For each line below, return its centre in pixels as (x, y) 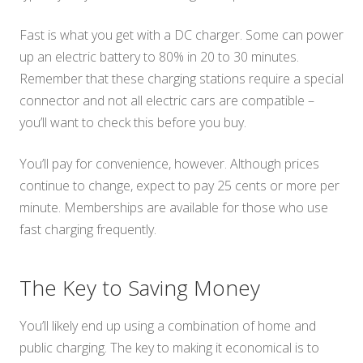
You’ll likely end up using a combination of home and (168, 326)
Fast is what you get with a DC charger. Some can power (181, 35)
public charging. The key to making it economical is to (169, 348)
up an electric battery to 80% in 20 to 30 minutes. (159, 57)
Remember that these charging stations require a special (181, 79)
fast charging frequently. (88, 230)
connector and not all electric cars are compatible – (167, 101)
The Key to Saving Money (140, 288)
